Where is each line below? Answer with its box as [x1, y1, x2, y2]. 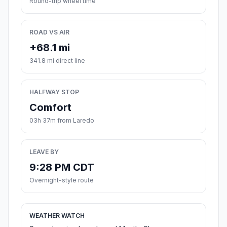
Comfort [29, 101, 71, 114]
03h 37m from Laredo [29, 117, 94, 125]
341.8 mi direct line [29, 57, 85, 65]
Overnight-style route [29, 176, 94, 184]
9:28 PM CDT [29, 161, 94, 174]
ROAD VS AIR [29, 28, 69, 36]
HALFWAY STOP [29, 88, 79, 96]
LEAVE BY [29, 148, 59, 156]
